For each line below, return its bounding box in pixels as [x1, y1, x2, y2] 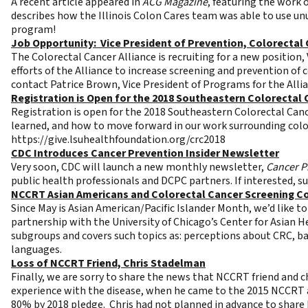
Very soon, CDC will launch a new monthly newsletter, [11, 159, 266, 175]
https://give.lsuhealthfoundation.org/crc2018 [11, 132, 225, 147]
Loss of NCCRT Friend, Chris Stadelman [11, 256, 206, 271]
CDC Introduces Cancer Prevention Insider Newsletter [11, 146, 279, 161]
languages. [11, 242, 62, 257]
